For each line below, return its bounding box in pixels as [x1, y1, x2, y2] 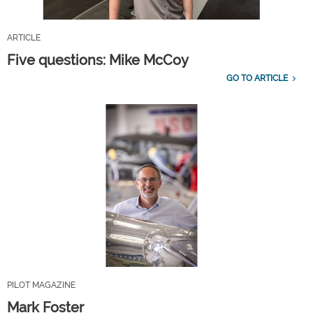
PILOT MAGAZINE [7, 279, 75, 290]
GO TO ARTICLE [226, 73, 288, 84]
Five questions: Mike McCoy [7, 52, 189, 69]
